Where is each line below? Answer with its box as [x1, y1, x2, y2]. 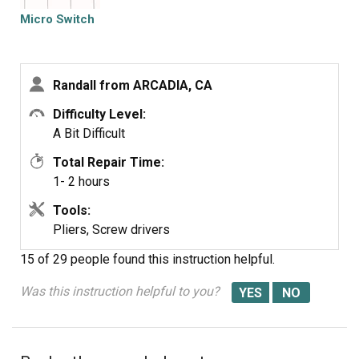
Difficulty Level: [53, 107, 146, 122]
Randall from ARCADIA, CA [53, 78, 212, 93]
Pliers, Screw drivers [53, 222, 170, 237]
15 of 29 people [20, 252, 110, 267]
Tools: [53, 203, 91, 218]
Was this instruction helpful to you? [20, 284, 220, 299]
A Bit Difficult [53, 126, 125, 141]
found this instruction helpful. [113, 252, 275, 267]
